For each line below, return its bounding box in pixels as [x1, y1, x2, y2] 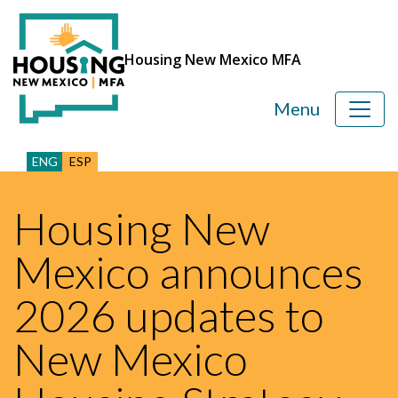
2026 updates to [13, 289, 324, 342]
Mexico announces [13, 245, 363, 298]
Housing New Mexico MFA [124, 49, 301, 69]
